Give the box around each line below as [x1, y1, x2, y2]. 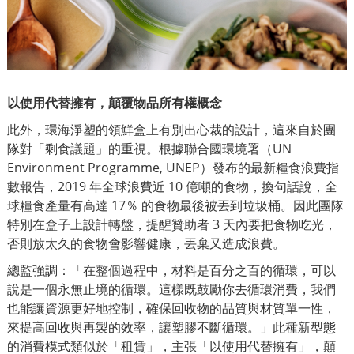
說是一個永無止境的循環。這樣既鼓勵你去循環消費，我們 [7, 281, 336, 299]
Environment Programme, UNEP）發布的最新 [7, 159, 276, 177]
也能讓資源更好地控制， [7, 299, 146, 318]
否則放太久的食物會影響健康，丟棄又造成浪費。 [7, 235, 285, 253]
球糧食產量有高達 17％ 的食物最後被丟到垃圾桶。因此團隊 [7, 197, 344, 215]
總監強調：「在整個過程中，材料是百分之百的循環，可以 [7, 262, 336, 280]
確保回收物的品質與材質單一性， [146, 299, 336, 318]
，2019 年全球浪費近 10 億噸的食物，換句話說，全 [45, 178, 337, 196]
